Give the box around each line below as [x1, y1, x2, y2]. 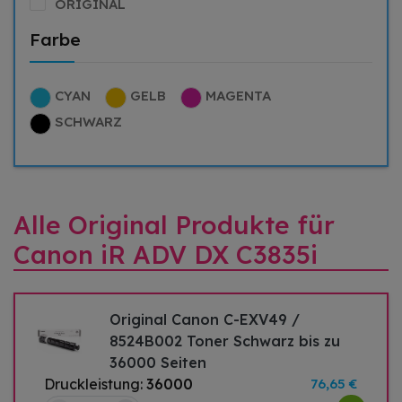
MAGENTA [205, 87, 271, 105]
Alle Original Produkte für [13, 209, 335, 241]
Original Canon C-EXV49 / [109, 310, 301, 329]
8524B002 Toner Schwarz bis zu [109, 332, 341, 351]
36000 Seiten [109, 354, 207, 372]
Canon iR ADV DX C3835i [13, 239, 318, 271]
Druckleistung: [44, 375, 146, 394]
